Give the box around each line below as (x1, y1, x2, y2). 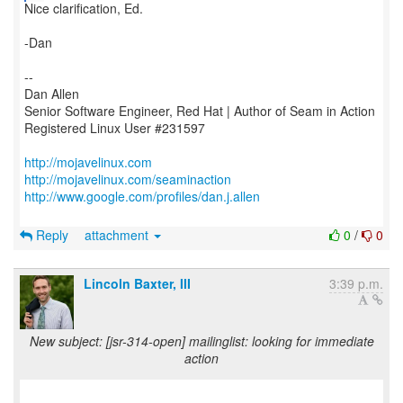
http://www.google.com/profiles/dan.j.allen (24, 187, 260, 205)
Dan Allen (24, 85, 79, 103)
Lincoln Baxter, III (84, 274, 191, 292)
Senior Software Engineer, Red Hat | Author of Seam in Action (24, 102, 375, 120)
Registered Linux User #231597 (24, 119, 205, 137)
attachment (85, 226, 152, 244)
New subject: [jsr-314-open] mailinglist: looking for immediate (29, 332, 374, 350)
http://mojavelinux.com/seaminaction (24, 170, 231, 188)
